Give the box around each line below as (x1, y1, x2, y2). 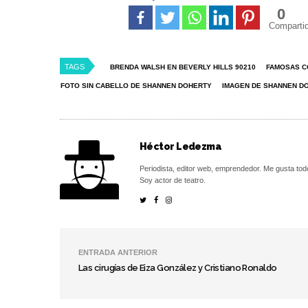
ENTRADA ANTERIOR (78, 248, 157, 257)
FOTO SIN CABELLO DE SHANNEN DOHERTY (60, 82, 212, 90)
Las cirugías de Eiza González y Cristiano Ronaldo (78, 263, 277, 274)
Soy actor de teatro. (140, 176, 206, 185)
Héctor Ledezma (140, 141, 222, 153)
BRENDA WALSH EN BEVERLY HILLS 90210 (110, 63, 256, 71)
